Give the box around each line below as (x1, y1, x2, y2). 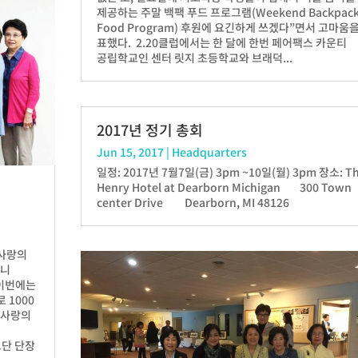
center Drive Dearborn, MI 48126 (97, 193, 290, 210)
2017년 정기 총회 (97, 118, 204, 140)
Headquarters (172, 143, 248, 160)
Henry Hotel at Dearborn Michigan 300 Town (97, 178, 352, 195)
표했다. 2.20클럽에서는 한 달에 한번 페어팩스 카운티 (97, 34, 348, 50)
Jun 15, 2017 (97, 143, 165, 160)
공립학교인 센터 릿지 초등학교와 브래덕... (97, 49, 293, 66)
